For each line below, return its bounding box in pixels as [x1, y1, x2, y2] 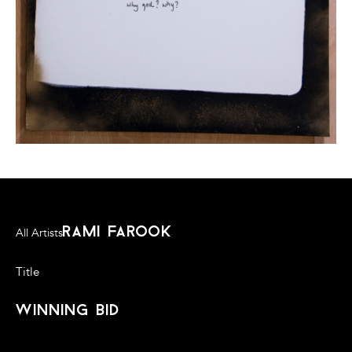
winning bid [16, 303, 120, 320]
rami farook [63, 225, 173, 241]
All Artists [16, 225, 63, 241]
